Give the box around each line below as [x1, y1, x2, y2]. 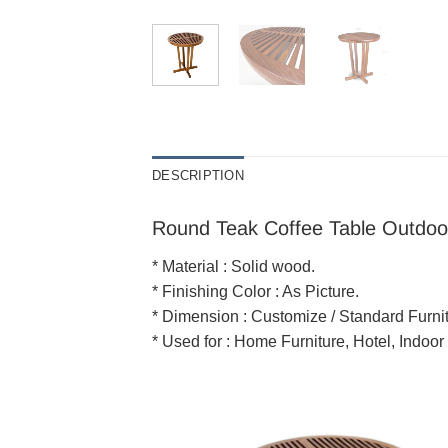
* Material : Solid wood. [152, 257, 315, 275]
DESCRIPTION [152, 167, 244, 183]
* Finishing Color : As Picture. [152, 282, 359, 300]
